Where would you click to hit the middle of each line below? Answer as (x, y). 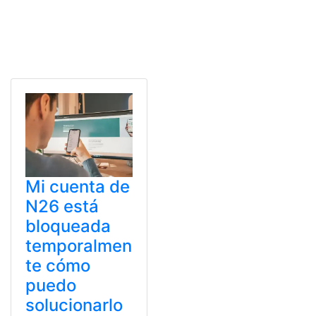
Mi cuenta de (78, 186)
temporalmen (79, 245)
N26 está (62, 206)
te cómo (58, 265)
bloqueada (68, 226)
